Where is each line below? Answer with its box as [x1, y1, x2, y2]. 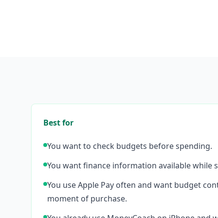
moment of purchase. [47, 193, 127, 204]
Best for [43, 117, 73, 128]
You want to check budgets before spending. [47, 141, 212, 151]
